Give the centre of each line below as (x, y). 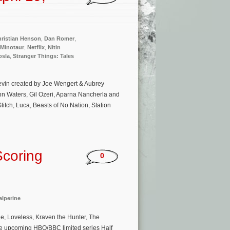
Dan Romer (59, 38)
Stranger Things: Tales (43, 56)
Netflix (36, 47)
